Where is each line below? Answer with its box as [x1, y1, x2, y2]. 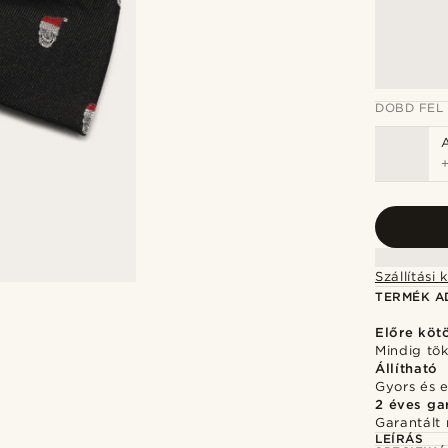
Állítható [375, 361, 438, 376]
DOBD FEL [375, 100, 444, 115]
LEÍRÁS [375, 431, 423, 446]
